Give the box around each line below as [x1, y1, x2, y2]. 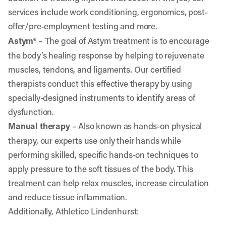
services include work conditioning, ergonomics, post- [8, 6, 208, 17]
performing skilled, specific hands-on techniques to [8, 149, 198, 160]
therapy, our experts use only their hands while [8, 135, 181, 146]
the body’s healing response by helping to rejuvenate [8, 49, 204, 61]
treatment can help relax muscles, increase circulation [8, 177, 209, 188]
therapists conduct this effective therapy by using [8, 78, 192, 89]
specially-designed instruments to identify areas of [8, 92, 195, 103]
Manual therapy [8, 120, 70, 132]
